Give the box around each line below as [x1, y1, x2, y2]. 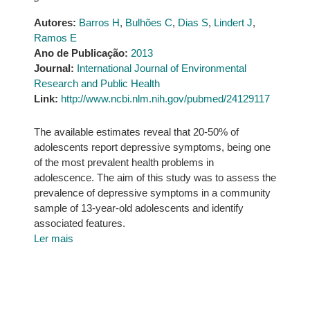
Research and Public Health [33, 77, 160, 89]
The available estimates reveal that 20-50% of [33, 126, 239, 138]
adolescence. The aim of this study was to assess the [33, 172, 276, 183]
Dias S [177, 17, 208, 28]
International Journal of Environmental [76, 62, 246, 74]
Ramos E [33, 32, 77, 44]
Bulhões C [125, 17, 172, 28]
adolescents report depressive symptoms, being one [33, 141, 271, 153]
